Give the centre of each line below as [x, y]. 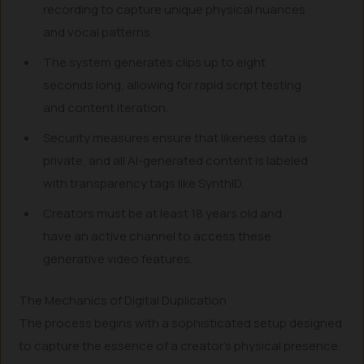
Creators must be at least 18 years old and [163, 213]
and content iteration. [106, 108]
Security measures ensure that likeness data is [175, 138]
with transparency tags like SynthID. [144, 183]
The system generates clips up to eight [155, 62]
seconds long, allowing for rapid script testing [173, 85]
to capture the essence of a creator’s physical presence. [180, 345]
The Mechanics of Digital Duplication [123, 300]
